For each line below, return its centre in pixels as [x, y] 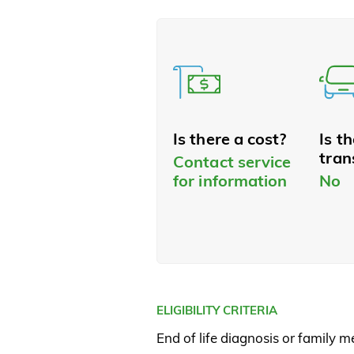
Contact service [232, 162]
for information [230, 181]
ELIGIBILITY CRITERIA [217, 311]
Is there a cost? [230, 139]
